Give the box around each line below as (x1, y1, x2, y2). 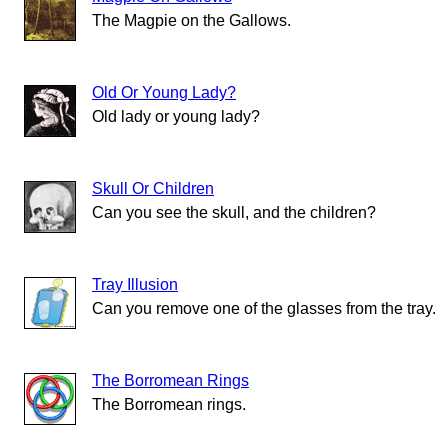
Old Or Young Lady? (92, 84, 236, 102)
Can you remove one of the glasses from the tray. (92, 300, 436, 318)
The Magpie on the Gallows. (92, 12, 291, 30)
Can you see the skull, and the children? (92, 204, 376, 222)
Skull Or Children (92, 180, 214, 198)
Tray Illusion (92, 276, 178, 294)
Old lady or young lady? (92, 108, 260, 126)
